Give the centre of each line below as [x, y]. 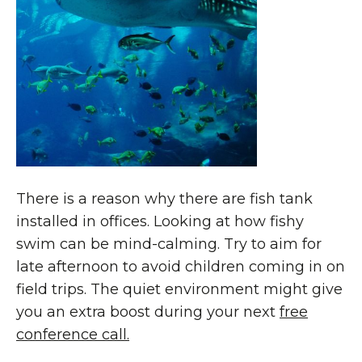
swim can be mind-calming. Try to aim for [169, 244]
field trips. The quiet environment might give [179, 289]
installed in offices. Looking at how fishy [160, 221]
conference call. [73, 335]
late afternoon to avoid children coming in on [181, 267]
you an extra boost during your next [148, 312]
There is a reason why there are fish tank [164, 199]
